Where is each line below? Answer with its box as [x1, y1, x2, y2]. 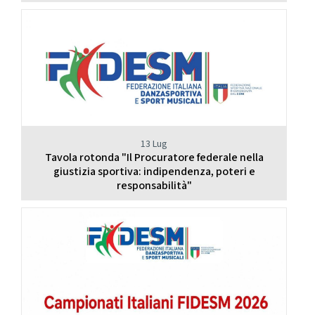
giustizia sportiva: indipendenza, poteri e [53, 164, 255, 179]
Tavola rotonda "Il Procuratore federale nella [44, 150, 264, 165]
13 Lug [141, 137, 167, 150]
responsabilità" [116, 178, 192, 193]
